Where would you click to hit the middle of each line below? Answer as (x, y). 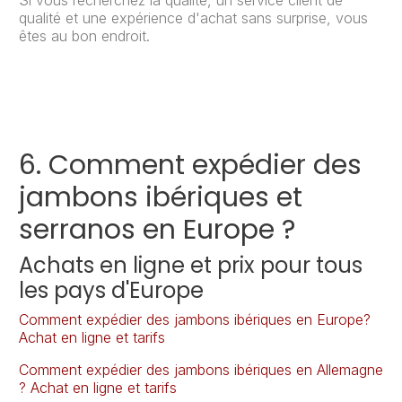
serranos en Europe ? (157, 230)
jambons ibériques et (161, 198)
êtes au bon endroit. (84, 36)
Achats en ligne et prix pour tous (191, 266)
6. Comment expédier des (190, 166)
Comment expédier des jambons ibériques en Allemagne (201, 370)
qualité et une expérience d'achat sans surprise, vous (193, 18)
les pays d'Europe (111, 291)
